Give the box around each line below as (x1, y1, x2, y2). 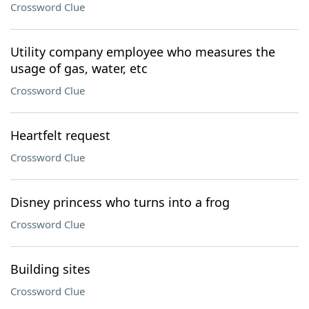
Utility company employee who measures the (10, 43, 275, 60)
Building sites (10, 261, 90, 277)
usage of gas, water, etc (10, 60, 148, 77)
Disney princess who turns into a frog (10, 194, 230, 210)
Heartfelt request (10, 127, 110, 143)
